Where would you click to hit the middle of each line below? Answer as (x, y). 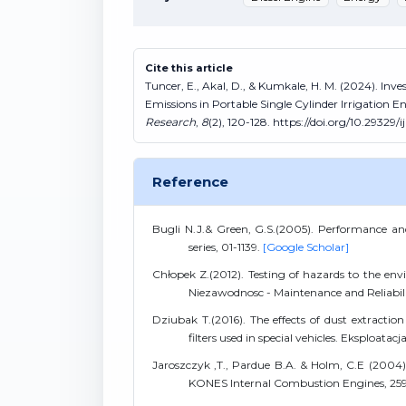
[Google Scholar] (306, 246)
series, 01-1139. (226, 246)
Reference (190, 181)
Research (170, 121)
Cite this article (189, 68)
